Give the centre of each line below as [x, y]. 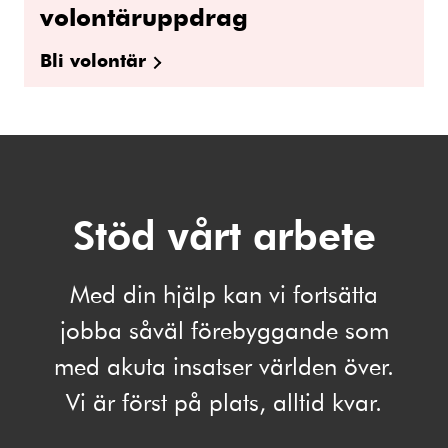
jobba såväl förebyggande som [224, 329]
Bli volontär [93, 59]
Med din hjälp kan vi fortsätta [224, 293]
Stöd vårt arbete [224, 233]
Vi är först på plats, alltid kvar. [224, 401]
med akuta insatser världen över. [224, 365]
